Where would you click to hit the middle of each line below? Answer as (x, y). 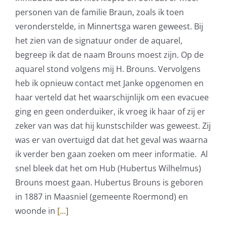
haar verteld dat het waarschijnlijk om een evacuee (112, 98)
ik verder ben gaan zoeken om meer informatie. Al (111, 154)
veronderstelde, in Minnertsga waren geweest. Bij (109, 27)
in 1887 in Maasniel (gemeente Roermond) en (102, 197)
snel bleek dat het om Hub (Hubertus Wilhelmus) (108, 168)
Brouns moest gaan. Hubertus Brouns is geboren (109, 183)
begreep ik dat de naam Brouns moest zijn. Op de (109, 55)
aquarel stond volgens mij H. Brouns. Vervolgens (108, 69)
